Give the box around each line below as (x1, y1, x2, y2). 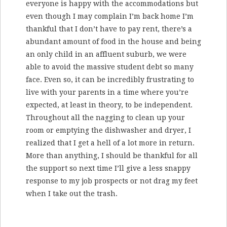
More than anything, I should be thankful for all (26, 152, 198, 160)
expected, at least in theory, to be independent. (26, 101, 193, 109)
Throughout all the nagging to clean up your (26, 113, 185, 122)
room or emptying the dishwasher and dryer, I (26, 126, 191, 135)
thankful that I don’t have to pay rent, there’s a (26, 25, 192, 33)
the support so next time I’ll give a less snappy (26, 164, 191, 173)
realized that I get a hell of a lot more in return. (26, 139, 195, 147)
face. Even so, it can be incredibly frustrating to (26, 75, 194, 84)
